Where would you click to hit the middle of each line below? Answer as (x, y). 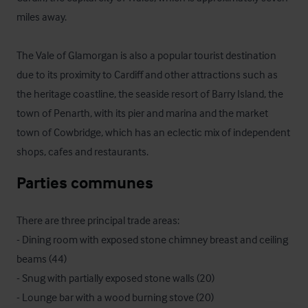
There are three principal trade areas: (98, 220)
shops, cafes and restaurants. (82, 151)
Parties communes (85, 183)
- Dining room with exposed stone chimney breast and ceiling (152, 239)
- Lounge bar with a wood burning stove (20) (116, 297)
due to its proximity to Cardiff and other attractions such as (147, 74)
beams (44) (42, 258)
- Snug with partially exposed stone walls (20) (115, 278)
